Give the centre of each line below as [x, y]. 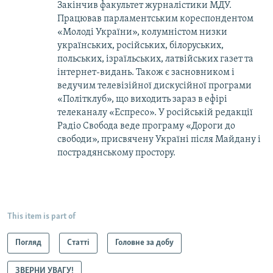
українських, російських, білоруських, [140, 46]
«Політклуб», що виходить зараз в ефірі [142, 100]
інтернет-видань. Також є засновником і [146, 73]
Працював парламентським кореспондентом [155, 19]
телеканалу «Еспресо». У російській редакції [155, 113]
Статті [78, 243]
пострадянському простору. [116, 153]
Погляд [28, 243]
